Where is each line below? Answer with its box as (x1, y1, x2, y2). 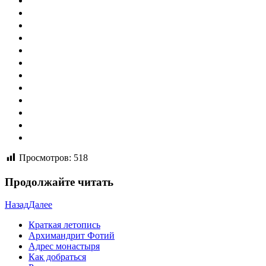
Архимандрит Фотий (28, 230, 115, 241)
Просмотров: (19, 152, 71, 163)
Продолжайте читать (5, 175, 113, 188)
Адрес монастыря (28, 241, 100, 252)
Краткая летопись (28, 220, 100, 230)
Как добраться (28, 252, 86, 262)
